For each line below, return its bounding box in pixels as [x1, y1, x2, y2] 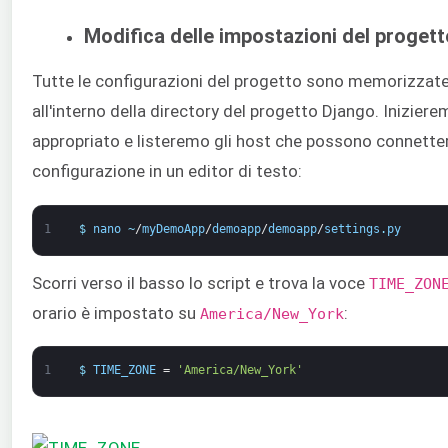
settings [323, 221, 380, 236]
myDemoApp [141, 221, 205, 236]
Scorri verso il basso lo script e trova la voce [32, 272, 369, 293]
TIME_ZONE [92, 362, 156, 377]
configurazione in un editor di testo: [32, 161, 302, 182]
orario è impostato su [32, 302, 200, 323]
